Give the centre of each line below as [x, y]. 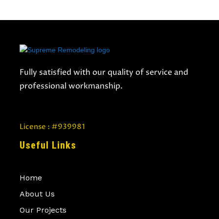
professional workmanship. [71, 86]
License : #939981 [52, 127]
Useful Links [48, 145]
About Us [37, 194]
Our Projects [43, 210]
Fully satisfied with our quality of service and [104, 72]
